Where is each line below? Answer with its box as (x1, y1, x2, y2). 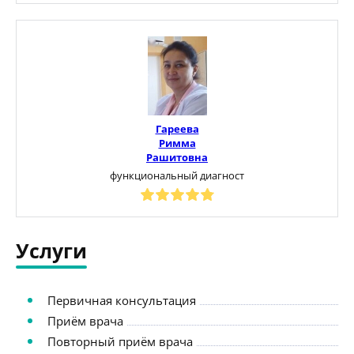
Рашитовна (146, 149, 208, 164)
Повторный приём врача (47, 333, 193, 349)
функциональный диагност (110, 168, 244, 183)
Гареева (155, 121, 199, 136)
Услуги (16, 236, 87, 264)
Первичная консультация (47, 292, 196, 308)
